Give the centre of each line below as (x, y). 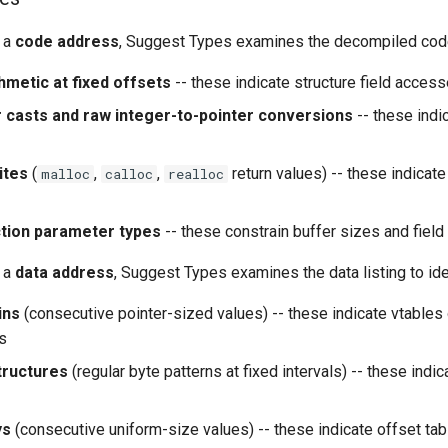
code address (67, 41)
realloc (196, 173)
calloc (129, 173)
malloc (65, 173)
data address (64, 272)
